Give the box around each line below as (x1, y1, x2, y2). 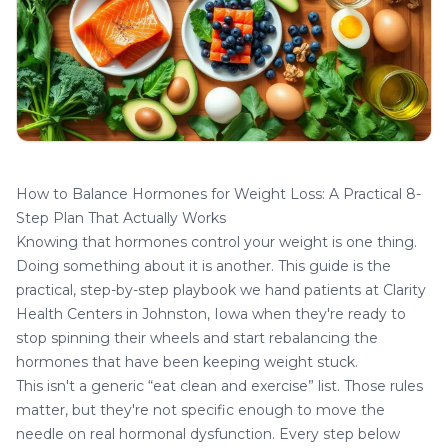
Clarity (383, 280, 426, 299)
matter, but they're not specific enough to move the (16, 400, 385, 419)
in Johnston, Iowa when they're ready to (122, 304, 406, 323)
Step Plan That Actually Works (16, 208, 226, 227)
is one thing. (328, 232, 417, 251)
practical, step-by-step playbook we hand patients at (16, 280, 383, 299)
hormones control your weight (115, 232, 328, 251)
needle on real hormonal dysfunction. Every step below (16, 424, 400, 443)
